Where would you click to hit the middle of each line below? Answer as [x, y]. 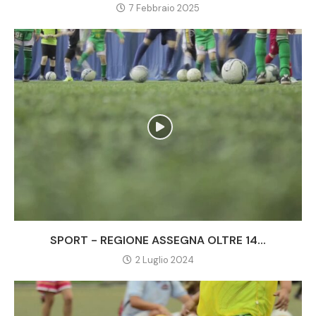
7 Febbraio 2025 [164, 8]
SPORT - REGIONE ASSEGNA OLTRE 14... [158, 241]
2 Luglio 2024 [164, 260]
